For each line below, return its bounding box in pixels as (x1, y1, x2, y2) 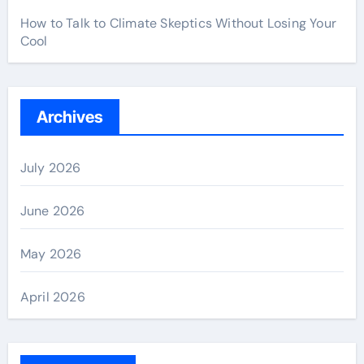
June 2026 (19, 201, 85, 219)
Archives (36, 106, 103, 127)
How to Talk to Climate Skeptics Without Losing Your (19, 14, 336, 32)
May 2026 (19, 245, 82, 262)
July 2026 (19, 158, 81, 176)
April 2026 (19, 288, 85, 305)
